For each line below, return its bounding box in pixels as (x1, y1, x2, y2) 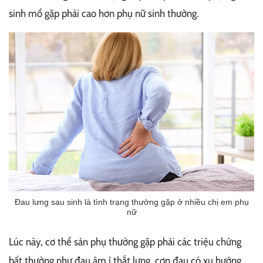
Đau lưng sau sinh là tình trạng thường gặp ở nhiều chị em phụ (14, 197, 249, 207)
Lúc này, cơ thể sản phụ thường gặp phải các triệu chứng (9, 235, 241, 249)
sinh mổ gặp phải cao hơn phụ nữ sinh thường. (9, 7, 198, 20)
